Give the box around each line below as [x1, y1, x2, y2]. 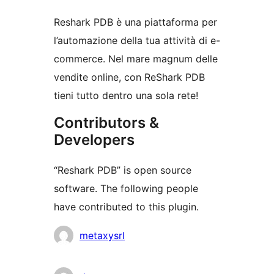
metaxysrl [80, 229, 125, 242]
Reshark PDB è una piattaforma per [54, 16, 217, 29]
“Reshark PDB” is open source [54, 164, 191, 177]
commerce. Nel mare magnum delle [54, 53, 218, 65]
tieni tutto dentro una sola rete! [54, 89, 198, 102]
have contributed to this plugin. [54, 201, 199, 213]
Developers [54, 131, 135, 149]
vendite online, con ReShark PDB [54, 71, 205, 84]
